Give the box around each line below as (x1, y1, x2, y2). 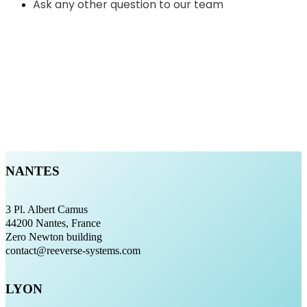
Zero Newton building (5, 231, 102, 243)
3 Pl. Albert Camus (5, 204, 88, 216)
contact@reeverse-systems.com (5, 245, 140, 257)
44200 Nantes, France (5, 217, 101, 230)
